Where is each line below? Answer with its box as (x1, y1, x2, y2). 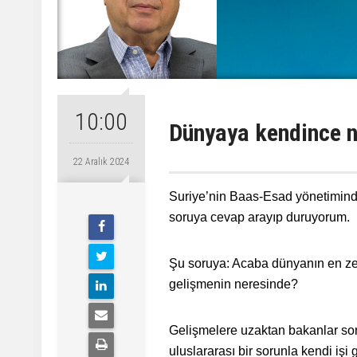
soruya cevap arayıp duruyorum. (169, 210, 350, 224)
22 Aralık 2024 (73, 156, 129, 167)
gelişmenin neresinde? (169, 277, 298, 291)
